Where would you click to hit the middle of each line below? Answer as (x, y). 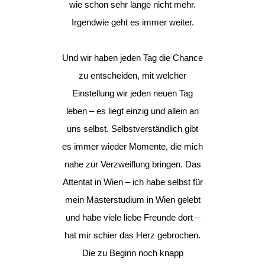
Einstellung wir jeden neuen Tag (132, 93)
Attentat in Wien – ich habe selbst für (132, 182)
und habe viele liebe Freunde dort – (132, 217)
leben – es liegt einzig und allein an (132, 111)
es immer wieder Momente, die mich (132, 146)
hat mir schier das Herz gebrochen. (132, 235)
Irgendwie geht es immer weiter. (132, 22)
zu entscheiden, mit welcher (132, 75)
